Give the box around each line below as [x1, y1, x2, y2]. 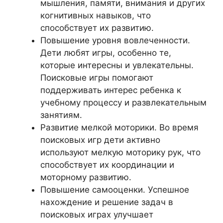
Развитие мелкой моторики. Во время [40, 122, 199, 132]
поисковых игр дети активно [40, 134, 160, 145]
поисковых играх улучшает [40, 209, 153, 220]
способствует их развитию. [40, 22, 154, 33]
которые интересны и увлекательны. [40, 60, 194, 70]
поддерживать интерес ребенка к [40, 85, 181, 95]
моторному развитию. [40, 172, 131, 182]
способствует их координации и [40, 159, 174, 170]
